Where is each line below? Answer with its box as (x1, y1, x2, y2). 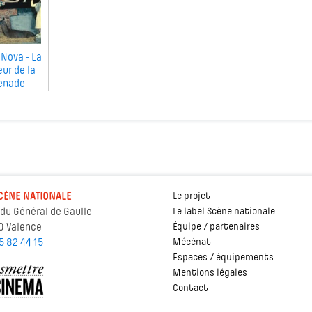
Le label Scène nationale (173, 207, 275, 218)
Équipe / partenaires (173, 222, 260, 233)
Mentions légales (173, 268, 247, 279)
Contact (173, 283, 208, 295)
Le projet (173, 192, 210, 203)
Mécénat (173, 237, 211, 249)
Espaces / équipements (173, 253, 274, 264)
